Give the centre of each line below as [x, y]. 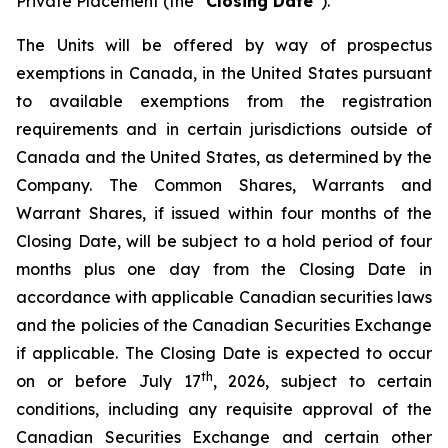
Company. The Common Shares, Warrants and [224, 185]
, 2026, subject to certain [322, 381]
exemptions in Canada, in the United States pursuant [224, 73]
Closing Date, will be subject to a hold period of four [224, 241]
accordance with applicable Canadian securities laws [224, 297]
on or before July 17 [108, 381]
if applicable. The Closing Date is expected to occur [224, 353]
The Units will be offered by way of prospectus [224, 45]
